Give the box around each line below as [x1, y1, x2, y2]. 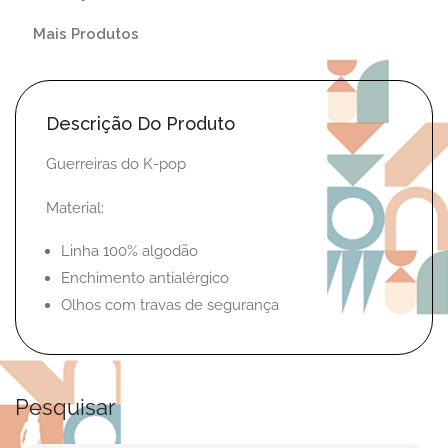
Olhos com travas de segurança [61, 295, 279, 314]
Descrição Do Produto [46, 112, 235, 134]
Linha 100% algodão [61, 241, 198, 260]
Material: [46, 198, 104, 217]
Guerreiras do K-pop [46, 154, 186, 173]
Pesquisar [15, 393, 116, 420]
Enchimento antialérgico [61, 268, 229, 287]
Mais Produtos [33, 24, 139, 43]
